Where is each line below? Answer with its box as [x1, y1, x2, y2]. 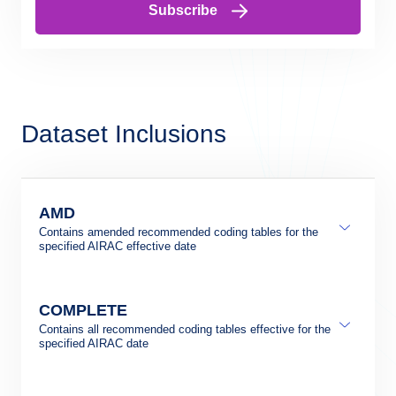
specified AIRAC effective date [39, 239, 196, 253]
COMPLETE [39, 301, 127, 319]
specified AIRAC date [39, 336, 148, 350]
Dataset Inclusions [21, 120, 226, 148]
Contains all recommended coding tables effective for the [39, 322, 331, 336]
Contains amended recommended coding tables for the [39, 225, 318, 239]
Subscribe [148, 3, 217, 18]
